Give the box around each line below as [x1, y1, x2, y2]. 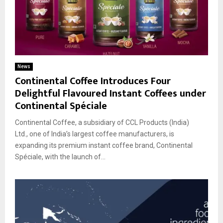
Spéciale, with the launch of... [15, 153, 106, 161]
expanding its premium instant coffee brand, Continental [15, 141, 193, 150]
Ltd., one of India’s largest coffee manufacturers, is [15, 130, 174, 138]
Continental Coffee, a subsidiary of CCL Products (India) [15, 118, 189, 127]
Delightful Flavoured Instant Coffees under [15, 85, 206, 103]
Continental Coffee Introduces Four [15, 73, 171, 90]
